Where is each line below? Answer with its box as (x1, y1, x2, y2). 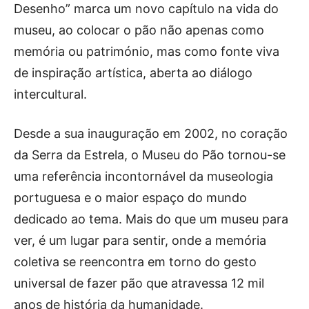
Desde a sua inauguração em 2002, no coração (14, 126, 288, 141)
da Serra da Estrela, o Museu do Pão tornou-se (14, 148, 286, 162)
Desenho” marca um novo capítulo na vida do (14, 1, 279, 16)
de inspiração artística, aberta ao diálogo (14, 66, 252, 80)
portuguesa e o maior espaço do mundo (14, 190, 247, 205)
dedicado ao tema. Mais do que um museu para (14, 212, 288, 226)
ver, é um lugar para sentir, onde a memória (14, 233, 266, 248)
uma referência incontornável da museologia (14, 169, 273, 183)
